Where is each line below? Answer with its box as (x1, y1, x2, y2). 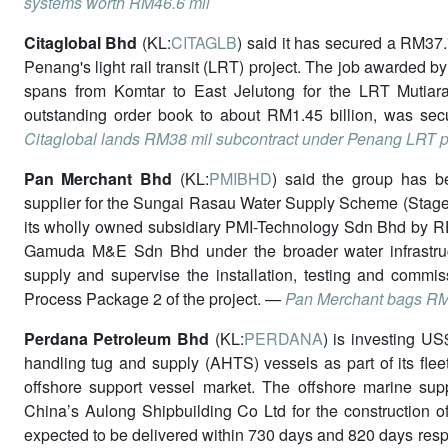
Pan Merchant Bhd (23, 166, 173, 190)
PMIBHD (208, 166, 272, 190)
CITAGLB (171, 30, 238, 54)
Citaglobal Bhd (23, 30, 143, 54)
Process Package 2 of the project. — (23, 286, 285, 310)
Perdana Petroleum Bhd (23, 326, 210, 350)
